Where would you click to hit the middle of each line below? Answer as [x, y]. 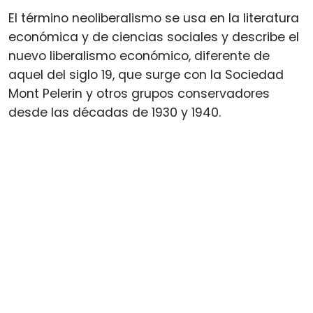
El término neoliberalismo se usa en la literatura [154, 18]
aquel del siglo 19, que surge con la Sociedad [146, 74]
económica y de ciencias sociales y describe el [154, 37]
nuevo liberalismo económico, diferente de [139, 56]
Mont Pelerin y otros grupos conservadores [139, 93]
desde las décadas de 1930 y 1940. [115, 112]
